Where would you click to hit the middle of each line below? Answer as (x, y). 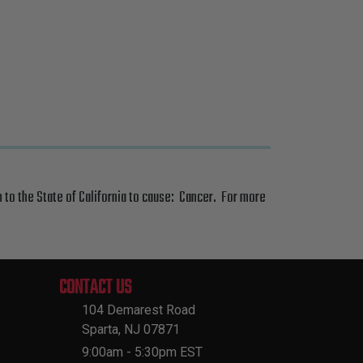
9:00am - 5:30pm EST (142, 352)
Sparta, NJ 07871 (131, 329)
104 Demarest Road (139, 310)
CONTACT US (95, 288)
